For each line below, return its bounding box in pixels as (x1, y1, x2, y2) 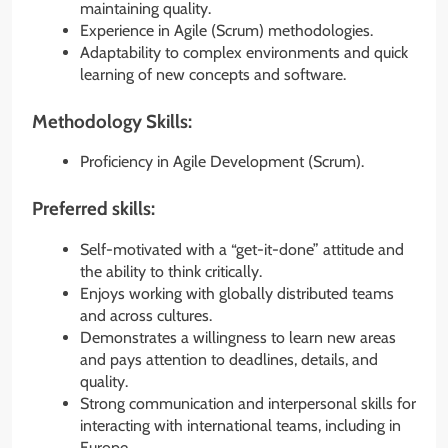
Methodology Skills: (32, 109, 192, 133)
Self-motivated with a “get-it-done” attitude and (80, 240, 404, 259)
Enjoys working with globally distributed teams (80, 284, 394, 303)
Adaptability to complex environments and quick (80, 42, 408, 62)
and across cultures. (80, 306, 212, 325)
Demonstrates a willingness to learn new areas (80, 328, 396, 347)
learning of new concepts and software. (80, 64, 346, 84)
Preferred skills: (32, 197, 155, 221)
